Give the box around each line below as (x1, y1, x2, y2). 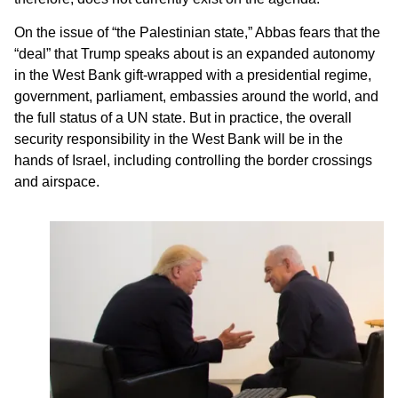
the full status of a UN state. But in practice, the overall (14, 110, 352, 126)
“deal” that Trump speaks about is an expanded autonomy (14, 46, 375, 62)
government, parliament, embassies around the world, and (14, 89, 378, 105)
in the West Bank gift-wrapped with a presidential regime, (14, 68, 371, 84)
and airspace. (14, 174, 99, 190)
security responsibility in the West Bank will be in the (14, 131, 343, 147)
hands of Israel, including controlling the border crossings (14, 153, 372, 169)
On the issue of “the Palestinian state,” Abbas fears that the (14, 25, 380, 41)
